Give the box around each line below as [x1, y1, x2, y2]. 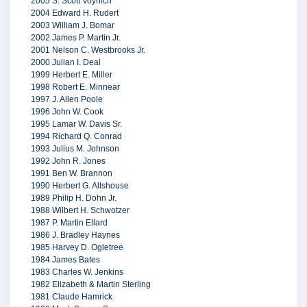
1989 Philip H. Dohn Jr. [31, 193, 116, 203]
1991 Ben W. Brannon [31, 169, 112, 178]
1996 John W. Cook [31, 107, 103, 116]
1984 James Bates [31, 255, 100, 265]
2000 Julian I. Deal [31, 58, 101, 67]
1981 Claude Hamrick [31, 292, 112, 302]
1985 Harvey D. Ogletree [31, 243, 123, 252]
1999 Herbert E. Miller [31, 70, 112, 79]
